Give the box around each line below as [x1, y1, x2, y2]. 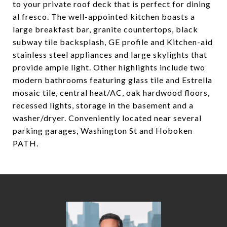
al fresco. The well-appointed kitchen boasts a [13, 12, 195, 21]
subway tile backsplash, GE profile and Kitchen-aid [13, 37, 213, 47]
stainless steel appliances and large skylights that [13, 50, 207, 59]
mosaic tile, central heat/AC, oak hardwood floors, [13, 88, 210, 97]
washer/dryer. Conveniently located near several [13, 113, 202, 123]
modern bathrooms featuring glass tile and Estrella [13, 75, 212, 85]
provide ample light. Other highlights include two [13, 62, 205, 72]
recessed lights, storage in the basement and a [13, 100, 194, 110]
